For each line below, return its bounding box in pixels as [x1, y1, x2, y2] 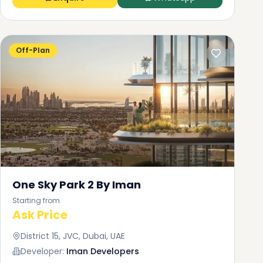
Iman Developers [66, 245, 139, 257]
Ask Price [12, 207, 68, 223]
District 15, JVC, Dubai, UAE [21, 230, 125, 242]
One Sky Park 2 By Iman [12, 177, 141, 192]
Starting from [12, 195, 60, 205]
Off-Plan [16, 45, 50, 55]
